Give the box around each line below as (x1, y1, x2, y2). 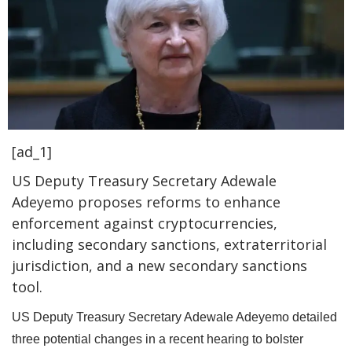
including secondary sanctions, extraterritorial (12, 234, 327, 254)
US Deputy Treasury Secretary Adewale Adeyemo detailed (12, 310, 337, 324)
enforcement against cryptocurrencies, (12, 213, 277, 233)
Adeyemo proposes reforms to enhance (12, 192, 280, 211)
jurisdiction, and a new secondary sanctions (12, 255, 307, 275)
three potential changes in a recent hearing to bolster (12, 332, 303, 346)
